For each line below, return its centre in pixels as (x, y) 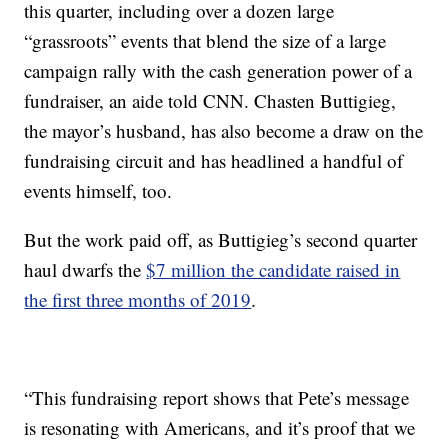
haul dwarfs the (85, 269)
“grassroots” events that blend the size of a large (205, 40)
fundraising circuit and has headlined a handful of (214, 160)
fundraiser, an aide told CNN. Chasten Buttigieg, (210, 100)
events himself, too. (98, 190)
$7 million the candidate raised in (273, 269)
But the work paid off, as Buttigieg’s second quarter (221, 239)
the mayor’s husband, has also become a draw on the (224, 130)
